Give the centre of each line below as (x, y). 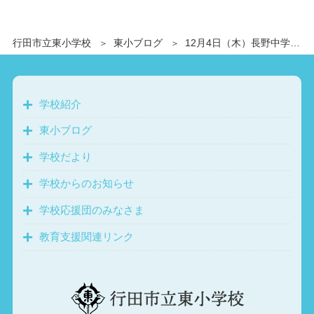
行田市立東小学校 (52, 43)
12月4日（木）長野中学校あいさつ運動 (237, 43)
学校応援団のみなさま (91, 210)
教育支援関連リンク (86, 237)
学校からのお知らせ (86, 184)
